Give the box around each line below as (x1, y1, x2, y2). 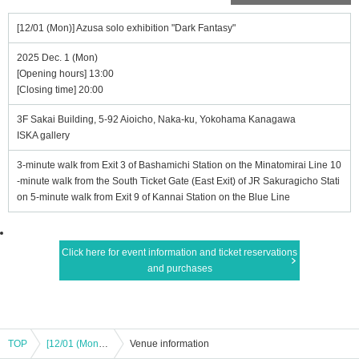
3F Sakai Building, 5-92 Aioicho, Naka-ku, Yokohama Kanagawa (17, 114, 296, 125)
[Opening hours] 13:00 (17, 68, 114, 79)
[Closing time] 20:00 (17, 84, 103, 95)
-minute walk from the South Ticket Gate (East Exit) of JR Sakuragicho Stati (17, 175, 340, 187)
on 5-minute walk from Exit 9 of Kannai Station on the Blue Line (17, 192, 290, 203)
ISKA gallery (17, 130, 70, 141)
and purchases (147, 263, 212, 274)
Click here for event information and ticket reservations (62, 247, 297, 258)
